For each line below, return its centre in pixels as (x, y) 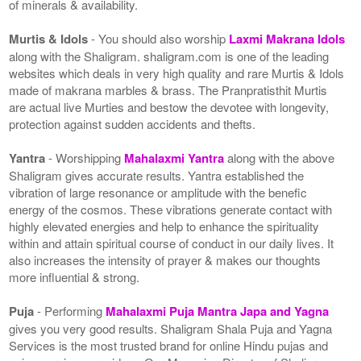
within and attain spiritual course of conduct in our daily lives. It (172, 243)
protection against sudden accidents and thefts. (133, 123)
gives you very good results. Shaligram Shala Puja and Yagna (171, 328)
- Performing (72, 310)
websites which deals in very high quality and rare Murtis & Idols (177, 73)
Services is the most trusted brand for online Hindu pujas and (169, 345)
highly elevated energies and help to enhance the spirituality (164, 226)
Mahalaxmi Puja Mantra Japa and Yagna (218, 311)
